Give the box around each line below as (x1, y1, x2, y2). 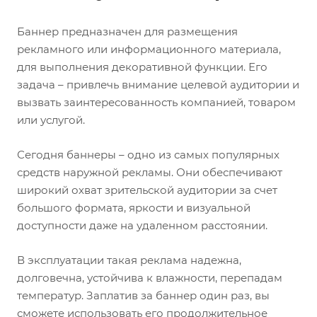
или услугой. (17, 113, 85, 127)
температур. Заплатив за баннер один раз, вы (17, 289, 270, 302)
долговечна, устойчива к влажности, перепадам (17, 271, 282, 284)
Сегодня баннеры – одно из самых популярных (17, 148, 279, 161)
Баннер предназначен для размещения (17, 25, 238, 38)
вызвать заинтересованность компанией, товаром (17, 96, 296, 109)
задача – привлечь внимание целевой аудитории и (17, 78, 299, 91)
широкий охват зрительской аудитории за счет (17, 183, 277, 197)
